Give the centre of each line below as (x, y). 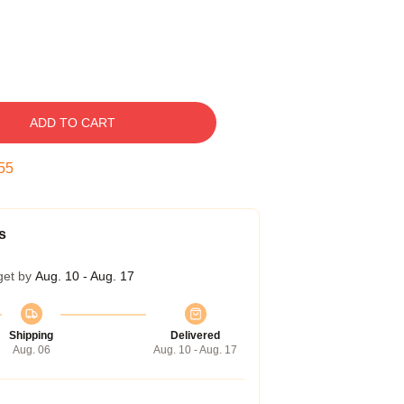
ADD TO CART (72, 123)
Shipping (31, 335)
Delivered (195, 335)
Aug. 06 (31, 350)
